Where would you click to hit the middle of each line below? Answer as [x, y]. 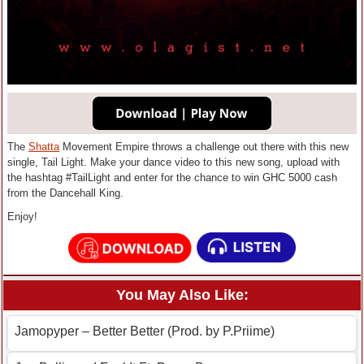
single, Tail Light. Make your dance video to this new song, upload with [173, 162]
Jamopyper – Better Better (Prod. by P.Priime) [145, 331]
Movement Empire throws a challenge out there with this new [204, 147]
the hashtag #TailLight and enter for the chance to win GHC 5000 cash [172, 178]
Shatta [44, 147]
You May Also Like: [182, 295]
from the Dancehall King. [65, 193]
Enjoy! [22, 217]
